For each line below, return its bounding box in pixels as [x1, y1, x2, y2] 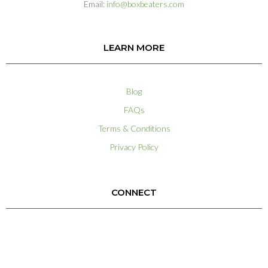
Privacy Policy [109, 141, 159, 152]
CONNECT [111, 186, 157, 198]
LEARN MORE [103, 41, 165, 53]
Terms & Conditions [98, 123, 170, 133]
